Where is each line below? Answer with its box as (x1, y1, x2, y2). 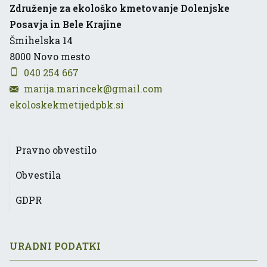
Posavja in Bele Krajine (10, 17, 122, 30)
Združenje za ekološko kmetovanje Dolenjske (10, 1, 229, 14)
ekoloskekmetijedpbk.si (10, 98, 124, 111)
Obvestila (15, 168, 61, 181)
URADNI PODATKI (10, 239, 101, 252)
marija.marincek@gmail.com (24, 82, 163, 95)
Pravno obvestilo (15, 143, 97, 156)
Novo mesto (31, 49, 90, 63)
